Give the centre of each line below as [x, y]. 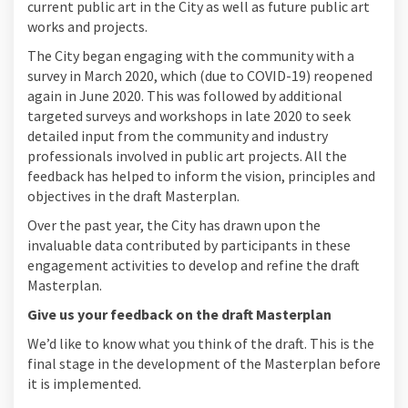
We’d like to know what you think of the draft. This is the [201, 343]
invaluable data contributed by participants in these [189, 245]
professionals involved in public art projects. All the [187, 155]
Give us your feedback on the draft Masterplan [179, 314]
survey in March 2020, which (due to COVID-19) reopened [200, 75]
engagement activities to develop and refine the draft [194, 265]
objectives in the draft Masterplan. [133, 195]
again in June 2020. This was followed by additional [185, 95]
